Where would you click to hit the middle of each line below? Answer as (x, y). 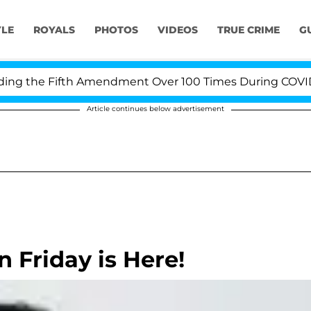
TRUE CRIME (248, 30)
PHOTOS (116, 30)
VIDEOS (177, 30)
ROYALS (54, 30)
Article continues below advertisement (155, 109)
